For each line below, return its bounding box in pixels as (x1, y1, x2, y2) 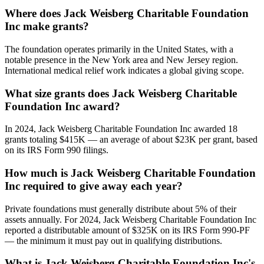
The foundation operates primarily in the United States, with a (5, 44, 233, 54)
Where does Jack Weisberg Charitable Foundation (5, 7, 249, 20)
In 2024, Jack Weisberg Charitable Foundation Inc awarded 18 (5, 124, 237, 134)
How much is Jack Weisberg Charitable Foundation (5, 166, 256, 179)
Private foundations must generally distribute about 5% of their (5, 203, 236, 214)
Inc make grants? (5, 20, 89, 33)
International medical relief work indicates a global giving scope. (5, 65, 244, 75)
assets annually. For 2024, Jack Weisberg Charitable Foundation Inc (5, 214, 256, 225)
